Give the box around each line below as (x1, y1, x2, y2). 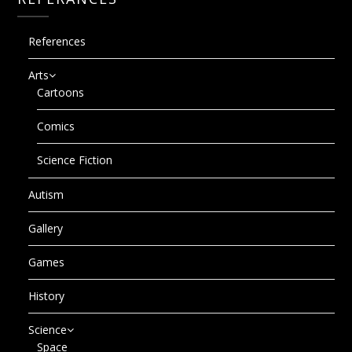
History (28, 288, 65, 304)
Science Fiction (37, 152, 113, 168)
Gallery (28, 221, 64, 236)
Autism (28, 187, 64, 203)
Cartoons (37, 85, 85, 101)
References (28, 34, 86, 49)
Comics (37, 119, 75, 134)
